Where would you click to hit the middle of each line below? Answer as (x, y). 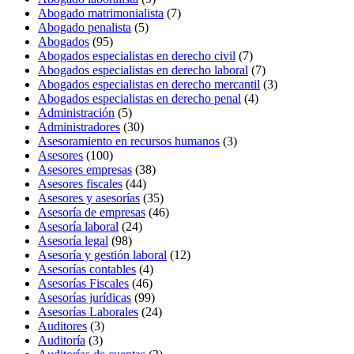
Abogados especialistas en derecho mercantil (149, 84)
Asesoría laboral (78, 226)
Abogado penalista (85, 27)
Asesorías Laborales (88, 311)
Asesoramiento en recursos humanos (129, 141)
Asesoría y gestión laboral (102, 254)
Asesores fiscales (80, 183)
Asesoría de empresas (92, 212)
